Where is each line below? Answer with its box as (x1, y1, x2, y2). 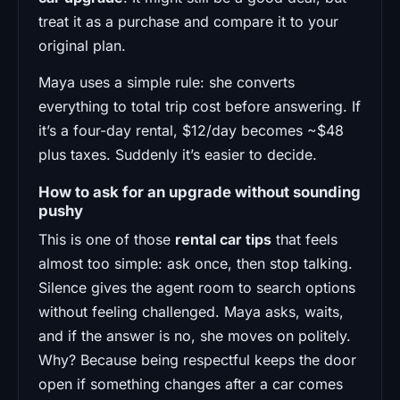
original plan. (38, 36, 126, 54)
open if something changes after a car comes (38, 374, 343, 393)
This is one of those (38, 229, 175, 248)
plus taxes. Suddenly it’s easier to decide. (38, 145, 317, 163)
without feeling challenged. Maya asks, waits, (38, 302, 344, 321)
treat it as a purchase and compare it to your (38, 12, 338, 30)
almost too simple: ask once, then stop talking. (38, 254, 353, 272)
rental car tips (175, 229, 271, 248)
